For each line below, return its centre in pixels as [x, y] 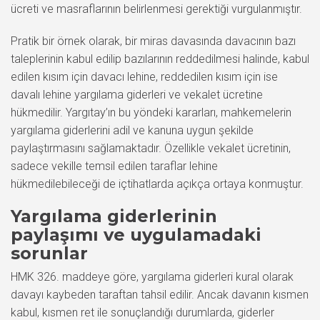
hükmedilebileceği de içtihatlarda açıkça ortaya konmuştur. [157, 184]
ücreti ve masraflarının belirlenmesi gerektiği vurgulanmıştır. [156, 9]
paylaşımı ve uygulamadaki [136, 235]
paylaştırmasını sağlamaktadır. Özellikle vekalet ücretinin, [151, 148]
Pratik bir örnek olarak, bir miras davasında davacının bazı [153, 41]
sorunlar [49, 253]
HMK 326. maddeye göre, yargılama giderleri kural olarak [152, 277]
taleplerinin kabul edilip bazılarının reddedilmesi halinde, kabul [160, 59]
